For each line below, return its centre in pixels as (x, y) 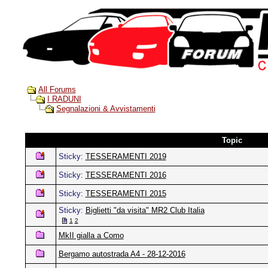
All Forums (57, 89)
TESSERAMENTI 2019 (126, 156)
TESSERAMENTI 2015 (126, 194)
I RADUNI (64, 99)
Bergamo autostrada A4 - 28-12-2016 (122, 254)
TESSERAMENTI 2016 (126, 175)
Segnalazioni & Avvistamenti (106, 109)
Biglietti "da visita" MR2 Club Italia (145, 210)
